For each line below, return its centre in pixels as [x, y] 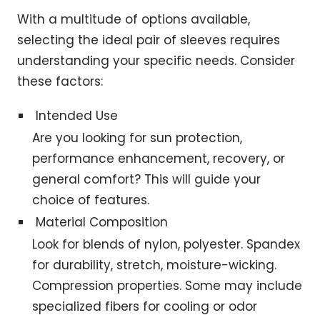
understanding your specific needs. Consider [156, 61]
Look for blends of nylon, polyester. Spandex [166, 245]
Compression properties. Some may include [167, 286]
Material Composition [102, 222]
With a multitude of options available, [134, 20]
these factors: [60, 82]
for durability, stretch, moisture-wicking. [155, 265]
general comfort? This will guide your [147, 180]
